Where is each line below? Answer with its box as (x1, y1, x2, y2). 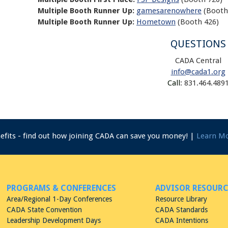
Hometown (136, 17, 176, 26)
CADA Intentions (155, 216, 208, 224)
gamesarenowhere (136, 6, 202, 15)
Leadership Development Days (7, 216, 101, 224)
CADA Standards (155, 206, 208, 214)
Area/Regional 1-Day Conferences (7, 195, 112, 203)
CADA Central (175, 56, 221, 65)
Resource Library (155, 195, 207, 203)
